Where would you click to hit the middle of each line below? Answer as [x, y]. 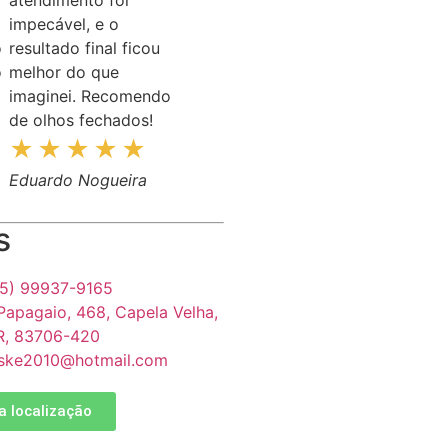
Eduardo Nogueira [77, 179]
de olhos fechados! [80, 119]
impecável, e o [63, 23]
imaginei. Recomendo [89, 95]
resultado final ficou [84, 47]
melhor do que [63, 71]
